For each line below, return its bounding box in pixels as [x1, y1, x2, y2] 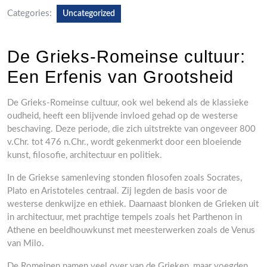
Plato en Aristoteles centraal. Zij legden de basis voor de [7, 187, 227, 195]
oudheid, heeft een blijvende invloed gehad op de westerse [7, 111, 238, 120]
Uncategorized [63, 10, 115, 18]
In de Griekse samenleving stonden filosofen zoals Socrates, [7, 173, 242, 182]
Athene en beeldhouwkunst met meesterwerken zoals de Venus [7, 226, 255, 235]
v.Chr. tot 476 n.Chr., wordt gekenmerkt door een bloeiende [7, 138, 241, 147]
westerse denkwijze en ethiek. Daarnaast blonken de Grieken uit [7, 200, 259, 209]
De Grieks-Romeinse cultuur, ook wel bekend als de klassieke [7, 98, 249, 107]
